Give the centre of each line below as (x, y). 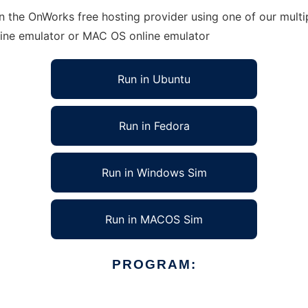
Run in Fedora (154, 126)
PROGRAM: (154, 264)
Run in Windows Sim (154, 173)
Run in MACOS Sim (154, 219)
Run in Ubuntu (154, 79)
